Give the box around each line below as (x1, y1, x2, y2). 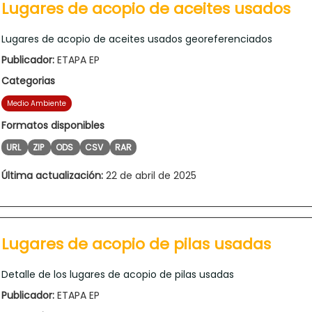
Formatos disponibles (1, 118, 104, 132)
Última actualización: (1, 168, 103, 182)
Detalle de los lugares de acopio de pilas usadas (1, 267, 234, 281)
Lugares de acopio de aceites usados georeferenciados (1, 31, 272, 46)
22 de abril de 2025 (103, 168, 196, 182)
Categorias (1, 73, 55, 88)
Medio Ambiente (7, 97, 66, 109)
